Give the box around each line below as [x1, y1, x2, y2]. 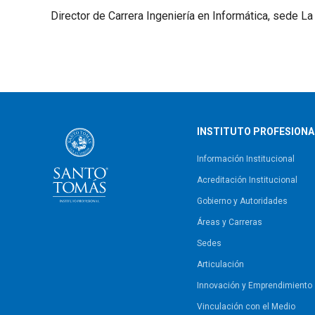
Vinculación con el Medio [197, 301, 295, 311]
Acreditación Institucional [197, 174, 297, 185]
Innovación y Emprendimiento [197, 280, 312, 290]
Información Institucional [197, 153, 295, 164]
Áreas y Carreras [197, 217, 262, 227]
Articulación [197, 259, 244, 269]
